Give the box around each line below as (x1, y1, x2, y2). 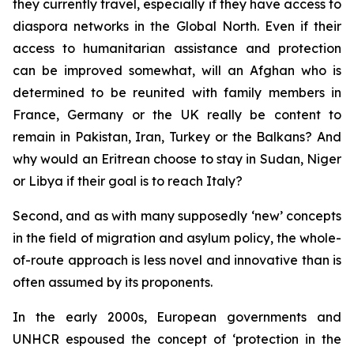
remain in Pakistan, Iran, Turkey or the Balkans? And (13, 129, 341, 145)
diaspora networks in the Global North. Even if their (13, 18, 341, 34)
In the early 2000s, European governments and (13, 309, 341, 325)
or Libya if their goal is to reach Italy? (13, 173, 243, 189)
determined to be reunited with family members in (13, 85, 341, 100)
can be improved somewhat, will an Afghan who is (13, 62, 341, 78)
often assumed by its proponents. (13, 274, 213, 290)
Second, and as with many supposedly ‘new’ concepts (13, 208, 341, 224)
